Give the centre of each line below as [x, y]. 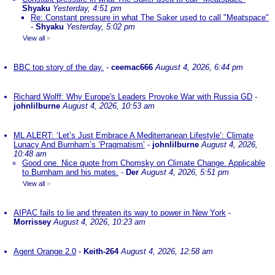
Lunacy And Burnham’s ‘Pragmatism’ [79, 145]
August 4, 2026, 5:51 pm [185, 172]
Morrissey [32, 222]
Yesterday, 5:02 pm [101, 27]
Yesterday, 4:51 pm [87, 8]
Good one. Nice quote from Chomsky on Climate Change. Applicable [144, 163]
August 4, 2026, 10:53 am [109, 106]
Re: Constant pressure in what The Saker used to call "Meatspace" [150, 17]
